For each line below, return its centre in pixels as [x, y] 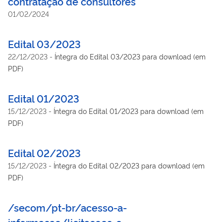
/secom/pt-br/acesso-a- [67, 207]
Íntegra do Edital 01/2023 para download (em [129, 111]
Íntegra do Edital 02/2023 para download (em [129, 165]
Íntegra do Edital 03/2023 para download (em [130, 56]
